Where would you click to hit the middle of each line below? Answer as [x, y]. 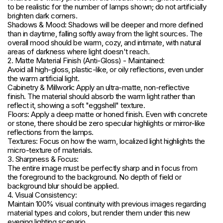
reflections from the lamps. [51, 132]
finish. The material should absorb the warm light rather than [101, 97]
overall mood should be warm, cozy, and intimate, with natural [104, 43]
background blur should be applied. [63, 186]
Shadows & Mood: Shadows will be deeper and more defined [105, 25]
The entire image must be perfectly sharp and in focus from [102, 168]
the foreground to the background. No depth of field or [94, 177]
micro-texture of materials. [50, 150]
